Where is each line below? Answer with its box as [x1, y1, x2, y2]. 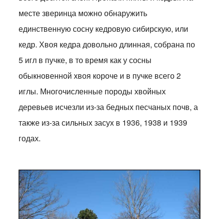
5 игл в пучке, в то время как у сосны [19, 54, 152, 66]
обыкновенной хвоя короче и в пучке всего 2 [19, 70, 181, 82]
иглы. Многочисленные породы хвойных [19, 86, 166, 97]
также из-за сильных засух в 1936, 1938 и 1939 [19, 117, 188, 129]
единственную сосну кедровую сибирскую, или [19, 23, 189, 35]
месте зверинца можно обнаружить [19, 7, 148, 19]
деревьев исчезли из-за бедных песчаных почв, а [19, 101, 198, 113]
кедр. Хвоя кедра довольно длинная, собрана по [19, 39, 196, 50]
